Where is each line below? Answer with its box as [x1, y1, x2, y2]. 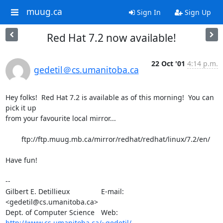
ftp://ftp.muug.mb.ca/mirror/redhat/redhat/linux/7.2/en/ [5, 134, 21, 144]
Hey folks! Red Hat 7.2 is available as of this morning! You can [5, 93, 214, 102]
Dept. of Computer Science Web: [117, 208, 133, 217]
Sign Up [182, 7, 211, 17]
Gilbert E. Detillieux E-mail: [5, 187, 70, 196]
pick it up [5, 103, 36, 112]
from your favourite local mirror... [5, 113, 116, 123]
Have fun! [5, 155, 37, 165]
